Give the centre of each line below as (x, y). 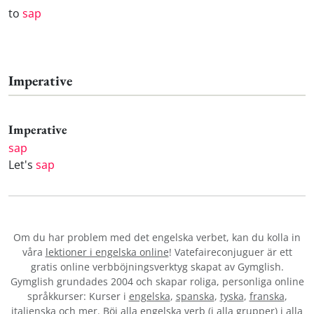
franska (267, 296)
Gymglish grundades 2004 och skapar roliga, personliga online (157, 282)
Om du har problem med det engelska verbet (120, 238)
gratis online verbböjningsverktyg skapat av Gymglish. (157, 267)
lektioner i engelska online (107, 252)
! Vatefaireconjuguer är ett (230, 252)
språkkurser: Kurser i (78, 296)
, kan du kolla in (264, 238)
